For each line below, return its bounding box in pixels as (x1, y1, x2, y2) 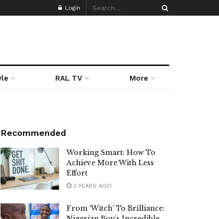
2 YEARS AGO (71, 182, 111, 189)
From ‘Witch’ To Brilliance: (66, 204, 165, 213)
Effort (66, 169, 88, 177)
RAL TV (55, 74, 83, 83)
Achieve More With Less (66, 158, 154, 167)
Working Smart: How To (66, 148, 155, 157)
